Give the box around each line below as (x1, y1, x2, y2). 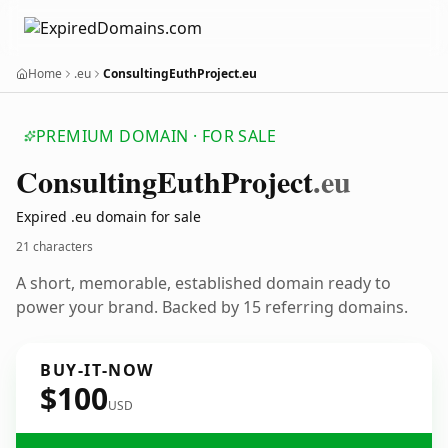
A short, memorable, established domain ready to (16, 272, 391, 294)
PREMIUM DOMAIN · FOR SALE (36, 125, 276, 147)
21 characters (16, 238, 93, 255)
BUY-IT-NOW (40, 359, 154, 381)
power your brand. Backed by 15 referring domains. (16, 296, 408, 318)
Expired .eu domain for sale (16, 207, 201, 226)
